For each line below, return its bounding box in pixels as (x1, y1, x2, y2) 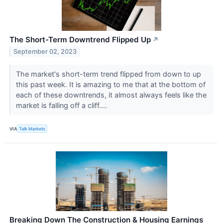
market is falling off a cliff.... (15, 101, 109, 110)
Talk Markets (19, 126, 46, 132)
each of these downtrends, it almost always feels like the (15, 91, 207, 100)
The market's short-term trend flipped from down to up (15, 70, 201, 79)
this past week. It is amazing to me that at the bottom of (15, 80, 206, 89)
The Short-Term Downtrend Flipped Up (9, 34, 151, 44)
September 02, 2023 (13, 48, 77, 56)
